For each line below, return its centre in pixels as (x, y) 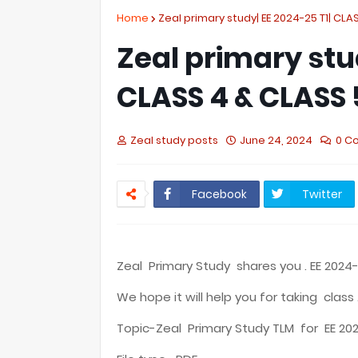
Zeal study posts (174, 140)
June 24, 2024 (276, 140)
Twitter (322, 194)
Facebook (219, 194)
